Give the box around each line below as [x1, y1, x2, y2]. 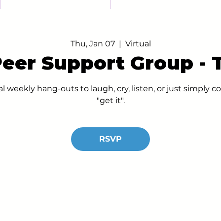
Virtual [125, 39, 151, 48]
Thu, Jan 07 [70, 39, 115, 48]
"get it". [96, 96, 125, 105]
